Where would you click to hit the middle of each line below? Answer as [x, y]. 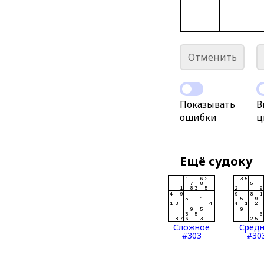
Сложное [192, 227]
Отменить [212, 57]
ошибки [199, 117]
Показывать [208, 104]
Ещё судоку [217, 161]
